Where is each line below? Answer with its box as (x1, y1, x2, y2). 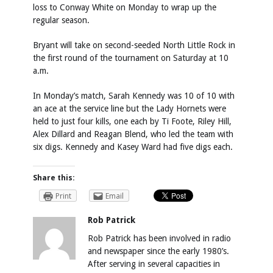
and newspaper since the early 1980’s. (88, 246, 229, 256)
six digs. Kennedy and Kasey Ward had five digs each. (33, 142, 233, 152)
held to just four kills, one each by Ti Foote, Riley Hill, (33, 116, 232, 126)
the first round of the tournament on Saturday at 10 (33, 53, 229, 63)
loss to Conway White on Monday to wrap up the (33, 2, 216, 12)
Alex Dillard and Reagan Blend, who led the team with (33, 129, 233, 139)
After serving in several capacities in (88, 258, 220, 269)
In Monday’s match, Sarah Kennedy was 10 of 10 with (33, 91, 235, 101)
